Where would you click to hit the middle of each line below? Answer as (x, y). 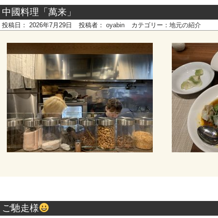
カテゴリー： (150, 25)
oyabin (115, 25)
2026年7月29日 (51, 25)
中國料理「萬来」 (39, 12)
